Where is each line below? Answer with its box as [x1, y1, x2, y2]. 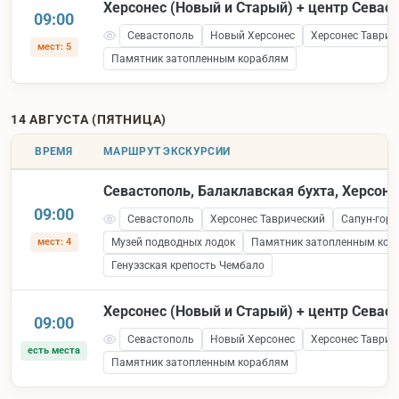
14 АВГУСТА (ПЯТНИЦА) [11, 111, 167, 126]
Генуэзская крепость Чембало [111, 258, 265, 272]
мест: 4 [37, 235, 71, 248]
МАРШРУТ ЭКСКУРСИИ [103, 144, 231, 158]
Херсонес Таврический [209, 212, 325, 225]
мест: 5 [37, 40, 71, 53]
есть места [28, 344, 80, 356]
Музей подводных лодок [111, 235, 235, 248]
